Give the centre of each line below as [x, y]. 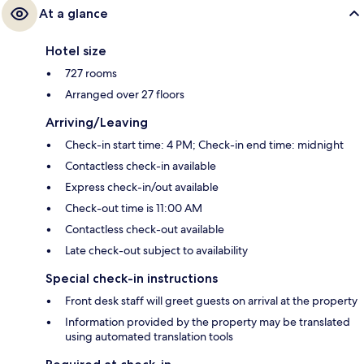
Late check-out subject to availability [156, 250]
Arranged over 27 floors [125, 94]
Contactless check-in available [141, 165]
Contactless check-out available [145, 229]
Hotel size [76, 50]
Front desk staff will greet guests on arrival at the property [211, 300]
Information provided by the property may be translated [208, 321]
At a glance [74, 13]
